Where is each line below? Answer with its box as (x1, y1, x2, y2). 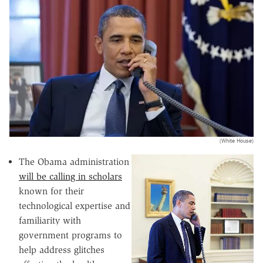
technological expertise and (19, 200, 130, 212)
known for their (19, 186, 84, 197)
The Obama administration (19, 156, 129, 168)
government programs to (19, 230, 122, 241)
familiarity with (19, 215, 81, 227)
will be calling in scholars (19, 171, 122, 183)
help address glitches (19, 244, 104, 256)
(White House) (220, 137, 254, 145)
